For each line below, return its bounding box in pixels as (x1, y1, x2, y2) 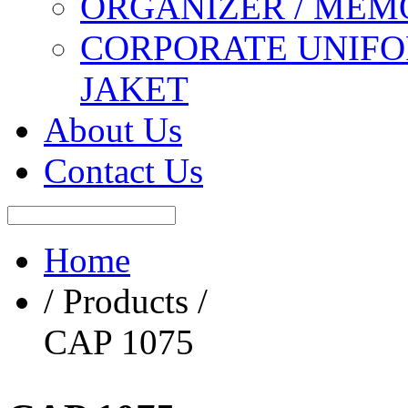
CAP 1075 (44, 321, 194, 362)
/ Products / (44, 280, 208, 321)
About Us (44, 109, 182, 149)
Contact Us (44, 150, 203, 190)
